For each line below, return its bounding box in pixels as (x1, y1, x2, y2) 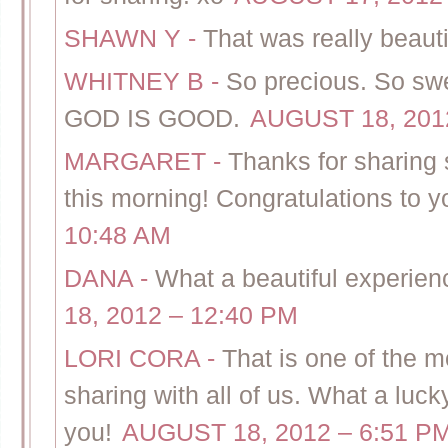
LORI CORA (64, 345, 207, 373)
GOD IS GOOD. (64, 105, 240, 133)
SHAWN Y (64, 25, 188, 53)
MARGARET (64, 148, 213, 176)
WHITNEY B (64, 68, 204, 96)
